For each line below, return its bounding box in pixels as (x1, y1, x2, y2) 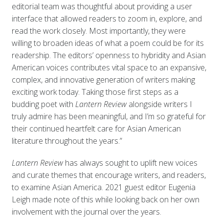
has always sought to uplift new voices (65, 157, 197, 168)
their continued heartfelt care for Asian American (11, 123, 181, 134)
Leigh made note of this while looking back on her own (11, 194, 199, 205)
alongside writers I (128, 98, 192, 109)
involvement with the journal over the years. (11, 206, 163, 217)
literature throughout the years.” (11, 135, 122, 146)
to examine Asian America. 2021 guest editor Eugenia (11, 181, 196, 193)
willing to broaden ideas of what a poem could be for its (11, 37, 204, 48)
